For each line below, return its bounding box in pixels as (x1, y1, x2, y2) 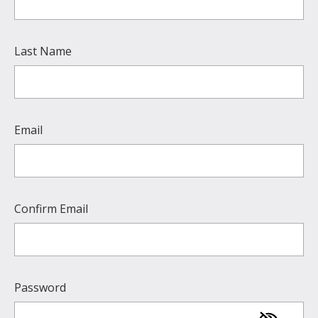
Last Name (14, 43, 72, 59)
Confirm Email (14, 200, 88, 216)
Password (14, 279, 66, 295)
